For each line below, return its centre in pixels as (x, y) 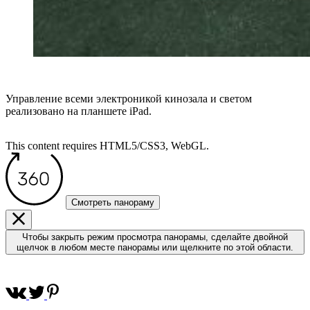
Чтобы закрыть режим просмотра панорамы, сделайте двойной (155, 237)
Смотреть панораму (113, 203)
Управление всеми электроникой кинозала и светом (129, 99)
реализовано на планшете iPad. (79, 111)
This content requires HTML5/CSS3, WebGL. (107, 146)
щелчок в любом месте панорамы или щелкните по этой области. (155, 248)
